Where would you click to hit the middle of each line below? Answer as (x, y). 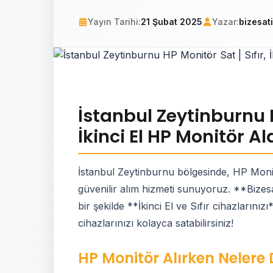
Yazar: (225, 22)
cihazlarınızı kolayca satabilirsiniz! (156, 223)
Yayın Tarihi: (114, 22)
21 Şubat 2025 (172, 22)
